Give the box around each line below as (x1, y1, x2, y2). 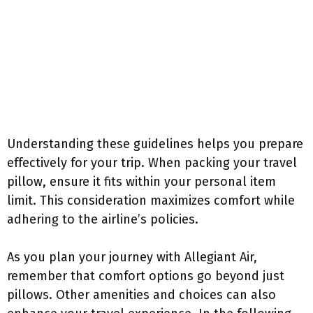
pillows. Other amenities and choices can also (7, 287, 276, 303)
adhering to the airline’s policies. (7, 212, 198, 227)
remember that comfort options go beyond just (7, 268, 284, 284)
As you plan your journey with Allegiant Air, (7, 249, 257, 265)
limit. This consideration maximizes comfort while (7, 193, 295, 208)
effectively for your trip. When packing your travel (7, 155, 297, 170)
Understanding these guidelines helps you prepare (7, 136, 303, 152)
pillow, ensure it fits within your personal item (7, 174, 276, 189)
